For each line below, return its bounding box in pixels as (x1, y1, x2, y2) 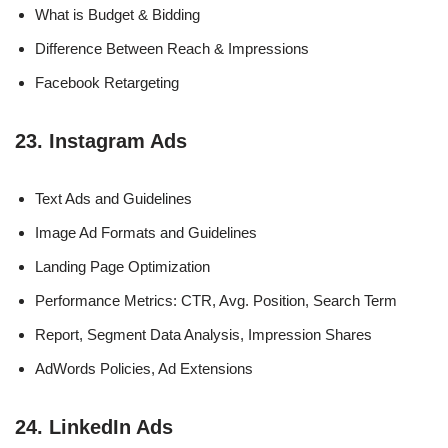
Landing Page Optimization (35, 257, 210, 275)
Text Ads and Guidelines (35, 189, 192, 207)
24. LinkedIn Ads (15, 415, 173, 438)
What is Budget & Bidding (35, 5, 200, 23)
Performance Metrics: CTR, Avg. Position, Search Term (35, 291, 397, 309)
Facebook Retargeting (35, 73, 179, 91)
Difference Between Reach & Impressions (35, 39, 309, 57)
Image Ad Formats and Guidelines (35, 223, 257, 241)
